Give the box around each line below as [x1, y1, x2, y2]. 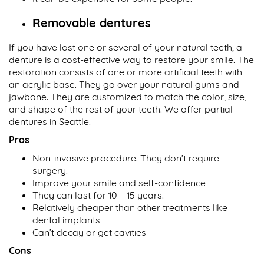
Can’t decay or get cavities [32, 226, 146, 239]
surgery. [32, 164, 68, 177]
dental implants [32, 214, 100, 226]
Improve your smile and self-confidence [32, 177, 206, 189]
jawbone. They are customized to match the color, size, [9, 91, 246, 103]
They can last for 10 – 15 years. [32, 189, 164, 202]
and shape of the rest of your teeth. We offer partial [9, 103, 233, 115]
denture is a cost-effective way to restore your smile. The [9, 54, 254, 66]
